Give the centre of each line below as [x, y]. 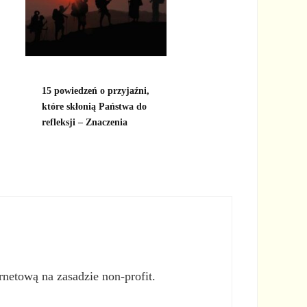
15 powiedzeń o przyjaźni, [95, 90]
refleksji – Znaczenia [84, 122]
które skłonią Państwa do [94, 106]
